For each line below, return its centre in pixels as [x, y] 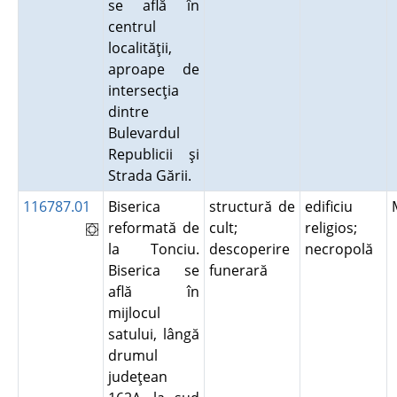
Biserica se [153, 270]
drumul [132, 355]
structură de [252, 206]
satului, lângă [153, 334]
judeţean [137, 377]
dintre [128, 112]
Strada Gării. [153, 175]
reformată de [153, 228]
